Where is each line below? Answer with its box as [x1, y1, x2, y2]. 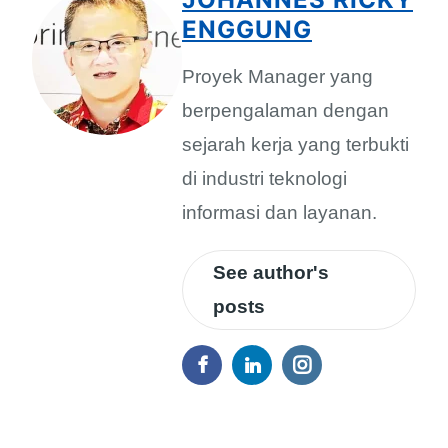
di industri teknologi [182, 167, 347, 189]
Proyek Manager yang [182, 65, 373, 87]
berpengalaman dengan [182, 99, 389, 121]
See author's [213, 261, 329, 283]
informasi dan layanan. [182, 201, 377, 223]
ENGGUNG [182, 14, 312, 44]
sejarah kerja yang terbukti [182, 133, 409, 155]
